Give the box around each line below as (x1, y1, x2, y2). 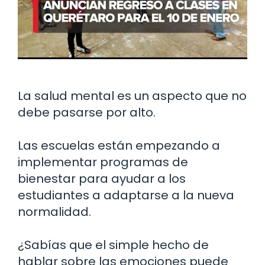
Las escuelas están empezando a (18, 137, 220, 154)
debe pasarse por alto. (18, 104, 156, 121)
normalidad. (18, 203, 91, 221)
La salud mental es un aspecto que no (18, 88, 247, 105)
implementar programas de (18, 154, 188, 171)
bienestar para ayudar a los (18, 170, 186, 188)
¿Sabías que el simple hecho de (18, 237, 209, 254)
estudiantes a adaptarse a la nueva (18, 187, 234, 204)
